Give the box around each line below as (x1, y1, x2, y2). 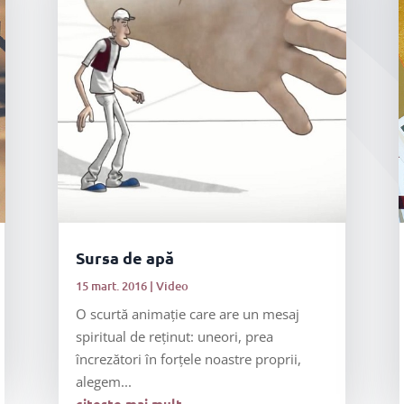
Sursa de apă (75, 246, 174, 268)
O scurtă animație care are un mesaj (75, 304, 299, 323)
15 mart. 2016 (75, 277, 147, 294)
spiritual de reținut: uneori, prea (75, 326, 273, 345)
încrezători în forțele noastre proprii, (75, 349, 301, 368)
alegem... (75, 372, 132, 390)
